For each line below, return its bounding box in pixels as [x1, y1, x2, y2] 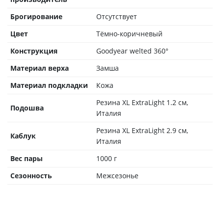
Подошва [10, 103, 44, 112]
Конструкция [10, 46, 57, 55]
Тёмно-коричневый [96, 28, 163, 38]
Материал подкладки [10, 80, 88, 90]
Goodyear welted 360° [96, 46, 168, 55]
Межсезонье [96, 170, 138, 180]
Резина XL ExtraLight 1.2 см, [96, 97, 188, 107]
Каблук [10, 131, 36, 140]
